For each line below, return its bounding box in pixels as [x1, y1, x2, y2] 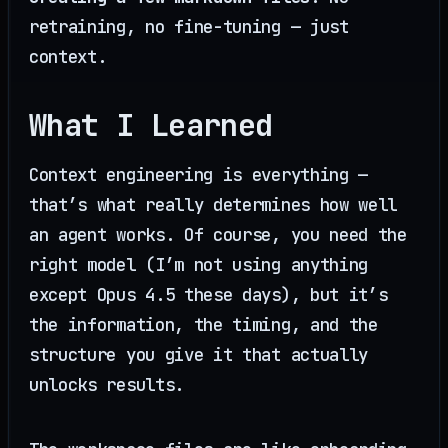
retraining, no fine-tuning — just [29, 14, 349, 38]
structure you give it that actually [29, 343, 369, 367]
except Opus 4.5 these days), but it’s [29, 283, 388, 307]
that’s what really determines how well [29, 193, 398, 217]
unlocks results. [29, 373, 184, 397]
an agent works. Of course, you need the [29, 223, 407, 247]
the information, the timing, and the [29, 313, 378, 337]
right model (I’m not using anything [29, 253, 369, 277]
